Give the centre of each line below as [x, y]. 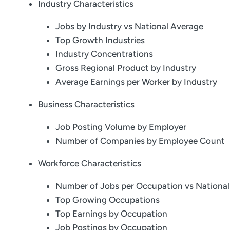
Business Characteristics [86, 104]
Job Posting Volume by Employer [121, 127]
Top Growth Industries [100, 40]
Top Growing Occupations [108, 200]
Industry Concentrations [104, 54]
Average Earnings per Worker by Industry [136, 82]
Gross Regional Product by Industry [126, 68]
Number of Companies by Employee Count [140, 141]
